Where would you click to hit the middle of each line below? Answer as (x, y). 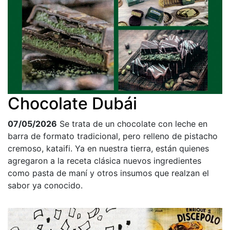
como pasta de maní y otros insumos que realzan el (108, 173)
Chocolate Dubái (72, 104)
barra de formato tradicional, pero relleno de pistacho (113, 136)
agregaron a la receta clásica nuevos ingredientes (104, 161)
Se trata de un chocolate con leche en (133, 124)
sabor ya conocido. (45, 186)
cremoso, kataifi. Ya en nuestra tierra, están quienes (108, 149)
